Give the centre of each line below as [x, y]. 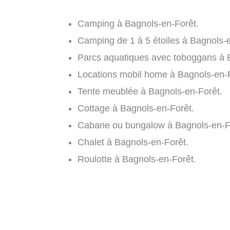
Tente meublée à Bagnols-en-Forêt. [150, 91]
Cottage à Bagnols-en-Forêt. [136, 108]
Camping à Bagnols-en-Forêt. [138, 23]
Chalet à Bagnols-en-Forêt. [133, 142]
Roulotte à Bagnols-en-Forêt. [137, 159]
